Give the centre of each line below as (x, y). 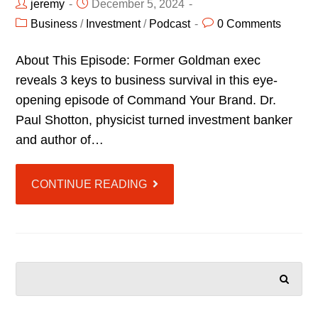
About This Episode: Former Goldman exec (138, 61)
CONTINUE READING (89, 185)
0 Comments (250, 24)
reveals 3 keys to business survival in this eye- (147, 81)
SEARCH (243, 276)
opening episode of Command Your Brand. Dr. (146, 100)
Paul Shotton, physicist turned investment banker (154, 120)
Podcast (170, 24)
